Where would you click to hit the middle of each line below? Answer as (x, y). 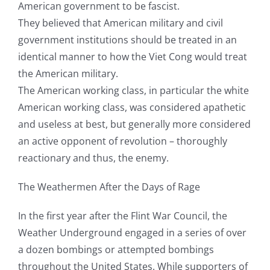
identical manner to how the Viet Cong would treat (132, 57)
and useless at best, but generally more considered (134, 124)
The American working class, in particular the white (133, 91)
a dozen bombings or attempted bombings (116, 250)
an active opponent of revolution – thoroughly (122, 141)
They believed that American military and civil (120, 23)
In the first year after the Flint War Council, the (122, 216)
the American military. (68, 74)
